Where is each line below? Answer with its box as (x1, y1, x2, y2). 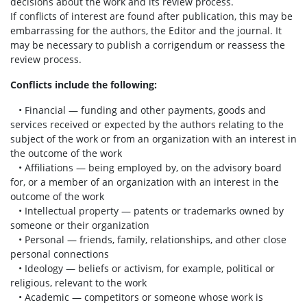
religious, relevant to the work (10, 276, 147, 289)
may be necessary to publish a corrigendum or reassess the (10, 38, 285, 51)
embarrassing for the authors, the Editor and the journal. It (10, 24, 282, 37)
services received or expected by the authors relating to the (10, 118, 284, 131)
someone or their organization (10, 219, 149, 232)
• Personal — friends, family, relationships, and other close (10, 233, 286, 246)
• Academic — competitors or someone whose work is (10, 291, 263, 304)
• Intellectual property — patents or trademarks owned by (10, 204, 284, 217)
